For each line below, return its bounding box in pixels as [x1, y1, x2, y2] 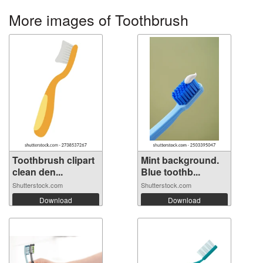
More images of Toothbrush [9, 9, 188, 31]
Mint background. [141, 153, 219, 167]
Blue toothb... [141, 165, 200, 179]
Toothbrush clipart [12, 153, 95, 167]
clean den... [12, 165, 63, 179]
